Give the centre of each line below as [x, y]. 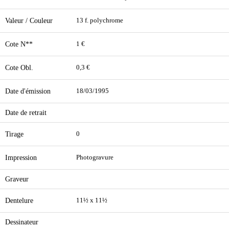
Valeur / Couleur [29, 20]
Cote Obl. [19, 67]
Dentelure [19, 200]
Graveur [17, 179]
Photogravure [95, 157]
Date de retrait [26, 112]
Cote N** [19, 44]
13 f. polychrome [100, 20]
